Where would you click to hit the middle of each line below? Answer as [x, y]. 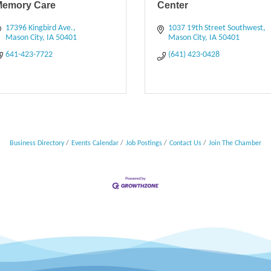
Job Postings [144, 143]
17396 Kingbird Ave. [39, 28]
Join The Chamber [235, 143]
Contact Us [185, 143]
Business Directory [37, 143]
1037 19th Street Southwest [215, 28]
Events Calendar [95, 143]
